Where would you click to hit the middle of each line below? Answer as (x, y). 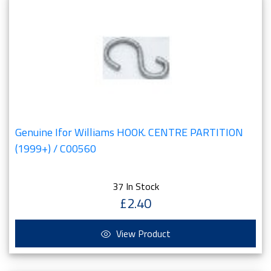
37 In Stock (135, 186)
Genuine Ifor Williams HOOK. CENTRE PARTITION (129, 132)
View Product (142, 233)
